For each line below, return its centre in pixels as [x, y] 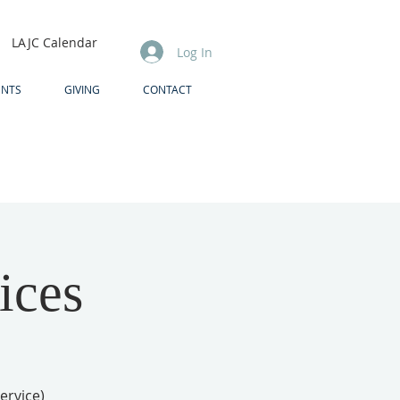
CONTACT [167, 89]
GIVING [82, 89]
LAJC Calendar [54, 42]
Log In [194, 52]
